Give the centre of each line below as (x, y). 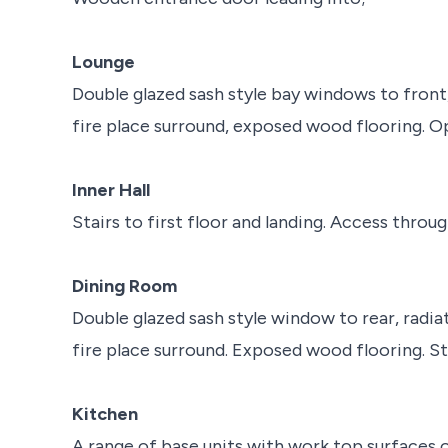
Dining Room (124, 285)
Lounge (103, 61)
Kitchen (105, 413)
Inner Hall (111, 189)
